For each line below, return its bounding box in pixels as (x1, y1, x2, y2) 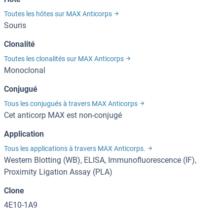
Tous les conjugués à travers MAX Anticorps (4, 100, 139, 108)
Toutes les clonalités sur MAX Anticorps (4, 55, 125, 63)
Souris (4, 21, 26, 31)
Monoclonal (4, 66, 45, 75)
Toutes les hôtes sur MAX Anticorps (4, 10, 113, 18)
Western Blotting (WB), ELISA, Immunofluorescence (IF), (4, 155, 196, 165)
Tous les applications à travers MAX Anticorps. (4, 145, 147, 153)
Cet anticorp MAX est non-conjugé (4, 110, 122, 120)
